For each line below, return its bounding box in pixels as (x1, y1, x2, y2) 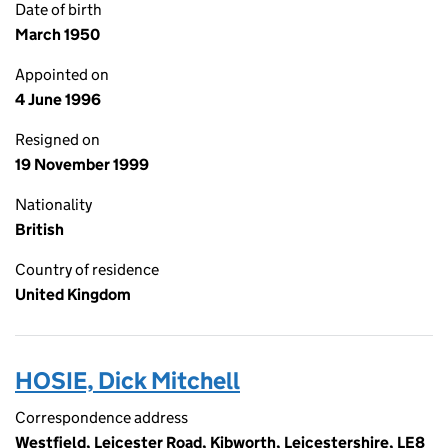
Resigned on (15, 130, 100, 149)
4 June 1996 (15, 90, 101, 109)
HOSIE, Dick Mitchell (15, 366, 240, 395)
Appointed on (15, 65, 109, 84)
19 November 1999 (15, 155, 149, 174)
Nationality (15, 195, 92, 214)
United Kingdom (15, 285, 131, 304)
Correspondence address (15, 408, 188, 427)
